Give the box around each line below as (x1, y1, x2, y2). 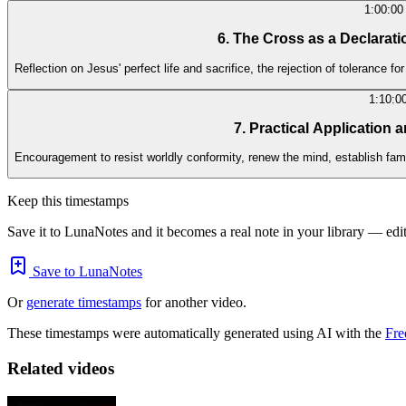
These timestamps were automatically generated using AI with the (7, 325, 385, 342)
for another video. (141, 295, 246, 311)
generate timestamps (26, 295, 141, 311)
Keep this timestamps (7, 193, 129, 209)
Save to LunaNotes (29, 264, 142, 280)
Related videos (7, 359, 114, 379)
